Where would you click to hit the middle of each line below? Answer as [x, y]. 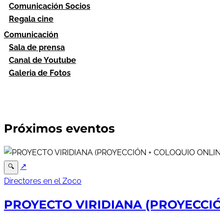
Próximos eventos [59, 128]
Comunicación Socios [50, 6]
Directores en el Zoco [43, 181]
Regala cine [31, 19]
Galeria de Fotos [40, 73]
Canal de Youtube [42, 60]
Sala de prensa [37, 47]
